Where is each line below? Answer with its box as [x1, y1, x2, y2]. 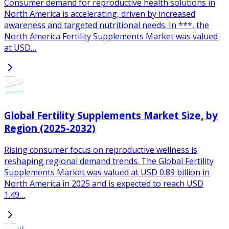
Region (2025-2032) [4, 121, 96, 134]
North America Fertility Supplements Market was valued [4, 31, 218, 42]
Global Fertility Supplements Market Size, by [4, 108, 218, 122]
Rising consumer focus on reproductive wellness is [4, 144, 197, 155]
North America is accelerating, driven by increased [4, 8, 195, 20]
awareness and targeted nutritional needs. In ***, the [4, 19, 209, 31]
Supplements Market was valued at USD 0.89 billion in [4, 166, 210, 178]
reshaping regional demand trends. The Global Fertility [4, 155, 214, 167]
